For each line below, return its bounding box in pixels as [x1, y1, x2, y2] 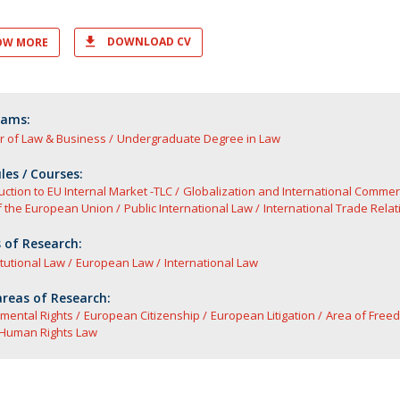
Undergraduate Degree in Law [116, 130, 280, 146]
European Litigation [210, 307, 315, 323]
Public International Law [123, 200, 253, 216]
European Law [75, 254, 154, 271]
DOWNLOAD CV [106, 34, 191, 49]
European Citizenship [83, 307, 200, 323]
